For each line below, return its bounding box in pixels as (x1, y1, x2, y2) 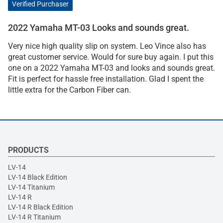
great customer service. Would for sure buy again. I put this (8, 52, 214, 62)
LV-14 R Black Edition (8, 203, 73, 211)
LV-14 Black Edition (8, 173, 67, 181)
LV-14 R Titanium (8, 213, 61, 221)
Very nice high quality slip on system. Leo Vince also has (8, 41, 206, 51)
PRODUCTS (8, 145, 49, 155)
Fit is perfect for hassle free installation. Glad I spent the (8, 74, 204, 84)
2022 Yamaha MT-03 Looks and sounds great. (8, 22, 189, 33)
